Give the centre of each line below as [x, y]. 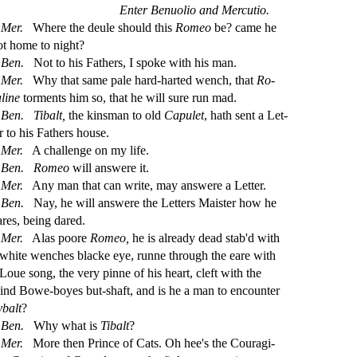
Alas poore [59, 237]
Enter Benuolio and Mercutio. [194, 10]
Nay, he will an [70, 202]
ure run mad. [205, 97]
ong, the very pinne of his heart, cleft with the [147, 273]
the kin [84, 115]
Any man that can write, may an [111, 185]
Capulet [184, 115]
